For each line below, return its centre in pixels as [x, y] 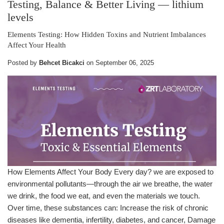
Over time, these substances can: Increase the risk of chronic [108, 208]
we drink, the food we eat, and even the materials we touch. [104, 196]
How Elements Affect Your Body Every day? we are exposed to [110, 172]
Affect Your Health [37, 45]
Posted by [23, 63]
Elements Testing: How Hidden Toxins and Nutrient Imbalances [107, 35]
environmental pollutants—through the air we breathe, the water [110, 184]
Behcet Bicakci [62, 63]
